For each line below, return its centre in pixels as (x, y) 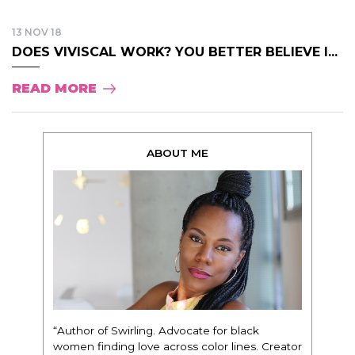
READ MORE (54, 88)
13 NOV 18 (37, 32)
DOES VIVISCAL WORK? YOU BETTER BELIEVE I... (175, 52)
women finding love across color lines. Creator (177, 347)
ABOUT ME (177, 153)
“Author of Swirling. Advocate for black (156, 331)
